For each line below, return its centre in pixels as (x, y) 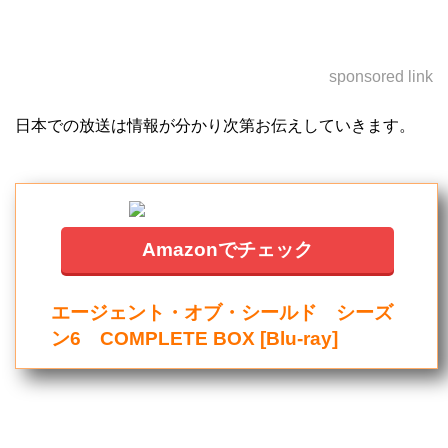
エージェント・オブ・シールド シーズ (222, 312)
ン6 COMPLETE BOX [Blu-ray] (195, 338)
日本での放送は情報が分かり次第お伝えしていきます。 (215, 125)
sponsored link (381, 76)
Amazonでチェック (228, 249)
